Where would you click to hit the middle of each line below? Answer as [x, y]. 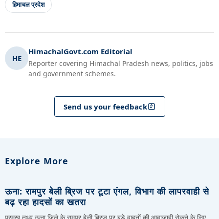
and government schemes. [72, 74]
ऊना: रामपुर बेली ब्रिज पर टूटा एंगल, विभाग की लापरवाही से [107, 191]
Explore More [37, 161]
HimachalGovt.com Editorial [80, 52]
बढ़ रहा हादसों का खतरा [45, 202]
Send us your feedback [105, 106]
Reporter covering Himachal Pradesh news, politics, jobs [121, 64]
